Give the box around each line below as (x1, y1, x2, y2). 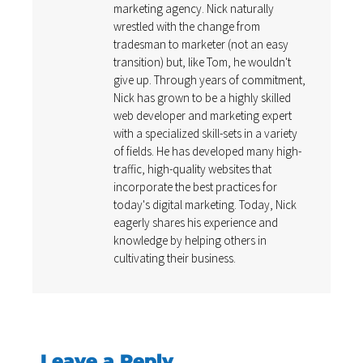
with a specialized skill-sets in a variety (113, 126, 297, 142)
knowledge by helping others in (113, 233, 267, 249)
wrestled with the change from (113, 19, 260, 35)
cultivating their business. (113, 250, 236, 267)
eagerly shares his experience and (113, 215, 278, 231)
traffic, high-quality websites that (113, 161, 271, 177)
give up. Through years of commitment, (113, 72, 305, 88)
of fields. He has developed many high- (113, 143, 301, 160)
